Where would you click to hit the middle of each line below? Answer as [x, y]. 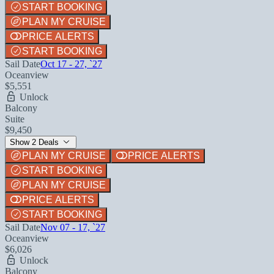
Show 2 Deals [35, 142]
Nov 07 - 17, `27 [73, 227]
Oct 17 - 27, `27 [71, 64]
